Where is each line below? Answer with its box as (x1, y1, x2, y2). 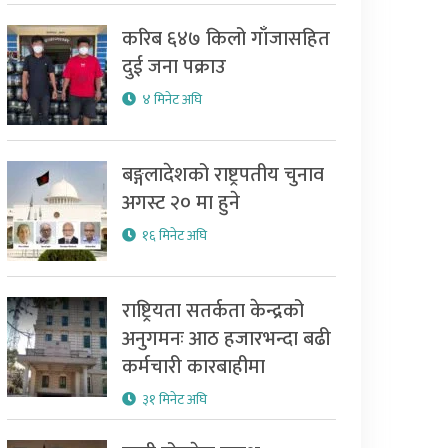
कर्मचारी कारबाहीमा (121, 350, 265, 384)
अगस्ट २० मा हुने (121, 186, 240, 220)
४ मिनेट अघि (141, 88, 202, 111)
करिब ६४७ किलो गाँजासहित (121, 22, 330, 56)
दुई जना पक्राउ (121, 50, 226, 84)
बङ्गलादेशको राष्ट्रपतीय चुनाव (121, 158, 324, 192)
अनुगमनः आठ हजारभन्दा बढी (121, 322, 331, 356)
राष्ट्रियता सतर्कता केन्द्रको (121, 294, 304, 328)
